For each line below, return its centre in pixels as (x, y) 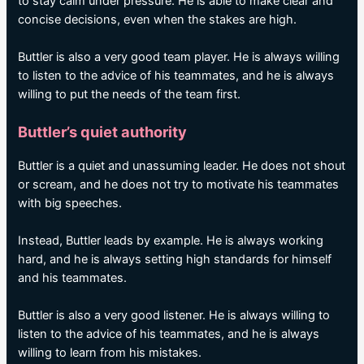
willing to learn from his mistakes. (110, 353)
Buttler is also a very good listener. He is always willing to (174, 316)
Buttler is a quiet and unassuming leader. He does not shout (182, 165)
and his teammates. (73, 278)
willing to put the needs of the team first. (130, 95)
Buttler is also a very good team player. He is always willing (179, 57)
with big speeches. (70, 203)
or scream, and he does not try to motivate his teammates (179, 184)
